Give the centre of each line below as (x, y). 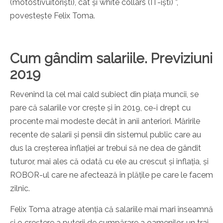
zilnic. (20, 189)
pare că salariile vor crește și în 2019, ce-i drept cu (100, 108)
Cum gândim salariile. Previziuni (111, 59)
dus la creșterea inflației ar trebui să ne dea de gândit (106, 148)
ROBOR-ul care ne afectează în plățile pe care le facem (111, 175)
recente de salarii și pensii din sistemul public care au (106, 135)
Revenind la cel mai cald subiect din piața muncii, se (104, 95)
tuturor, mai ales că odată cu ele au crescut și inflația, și (109, 162)
